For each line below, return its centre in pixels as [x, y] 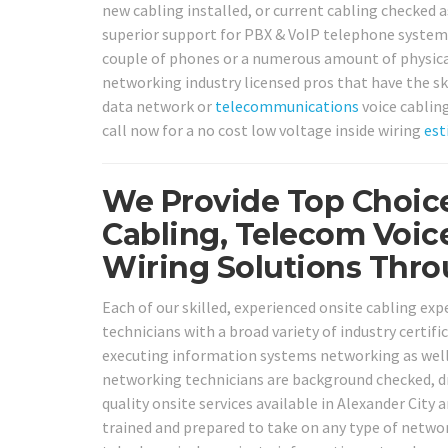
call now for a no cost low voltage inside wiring [263, 130]
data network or [158, 106]
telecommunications [287, 106]
